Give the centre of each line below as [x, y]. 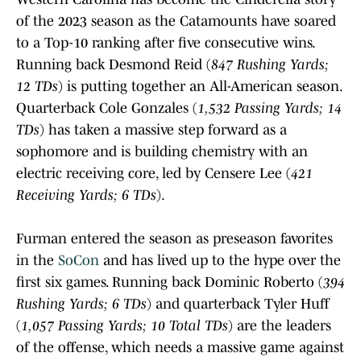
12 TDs [37, 86]
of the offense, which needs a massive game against [180, 347]
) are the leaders [280, 325]
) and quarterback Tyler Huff [238, 303]
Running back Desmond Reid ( [114, 64]
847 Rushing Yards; [270, 64]
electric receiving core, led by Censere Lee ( [154, 173]
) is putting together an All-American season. [200, 86]
